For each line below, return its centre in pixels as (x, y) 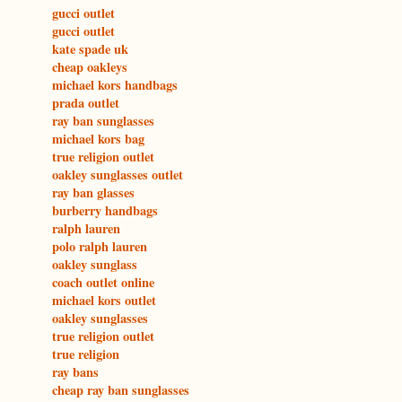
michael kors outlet (104, 301)
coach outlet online (103, 283)
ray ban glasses (93, 193)
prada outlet (86, 103)
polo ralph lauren (100, 247)
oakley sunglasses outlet (118, 175)
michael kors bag (98, 139)
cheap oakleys (90, 67)
